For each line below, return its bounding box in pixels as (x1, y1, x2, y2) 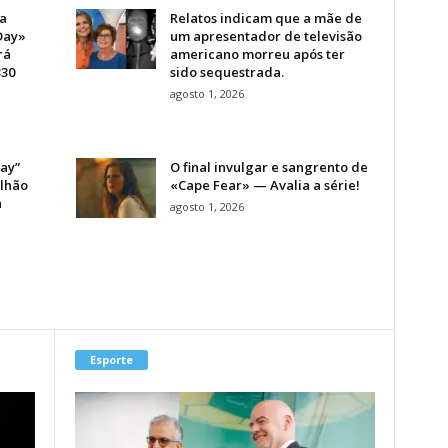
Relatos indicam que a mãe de (169, 8, 362, 27)
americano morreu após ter (169, 44, 345, 63)
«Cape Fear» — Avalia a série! (169, 175, 360, 194)
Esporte (89, 351, 133, 367)
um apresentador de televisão (169, 26, 362, 45)
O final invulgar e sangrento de (169, 157, 368, 176)
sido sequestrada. (169, 62, 284, 81)
